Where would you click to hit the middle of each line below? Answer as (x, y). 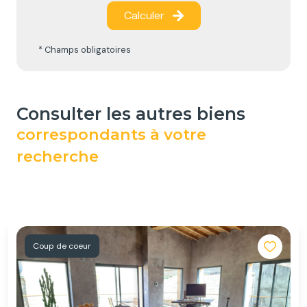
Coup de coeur (65, 246)
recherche (58, 157)
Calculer (144, 16)
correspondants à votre (111, 135)
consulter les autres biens (137, 114)
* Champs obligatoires (85, 50)
